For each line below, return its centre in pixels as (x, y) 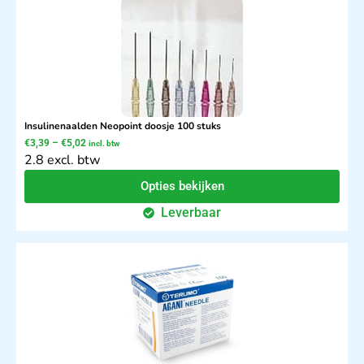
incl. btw (104, 144)
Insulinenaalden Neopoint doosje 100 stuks (123, 126)
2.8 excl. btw (62, 160)
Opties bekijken (182, 186)
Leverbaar (191, 213)
